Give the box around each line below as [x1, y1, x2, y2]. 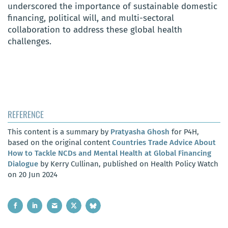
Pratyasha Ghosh [110, 127, 169, 136]
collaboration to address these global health [8, 24, 182, 35]
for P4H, [169, 127, 199, 136]
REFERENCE [8, 107, 44, 121]
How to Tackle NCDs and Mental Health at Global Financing [8, 148, 211, 158]
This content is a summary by [8, 127, 110, 136]
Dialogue [8, 159, 38, 168]
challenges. [8, 36, 51, 47]
